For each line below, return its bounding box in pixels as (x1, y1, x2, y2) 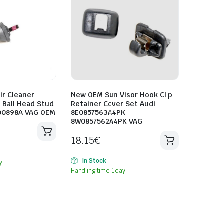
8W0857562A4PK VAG (71, 116, 142, 126)
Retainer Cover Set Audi (71, 99, 155, 108)
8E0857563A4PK (71, 108, 125, 117)
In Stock (81, 156, 106, 165)
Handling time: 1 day (71, 166, 126, 175)
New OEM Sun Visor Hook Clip (71, 90, 172, 99)
